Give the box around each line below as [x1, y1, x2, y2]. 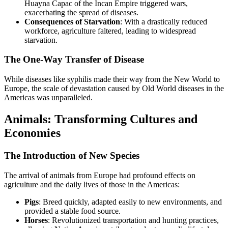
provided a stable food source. [24, 206, 121, 215]
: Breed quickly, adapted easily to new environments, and [39, 197, 222, 206]
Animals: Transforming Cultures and [4, 112, 197, 126]
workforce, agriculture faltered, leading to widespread [24, 26, 196, 35]
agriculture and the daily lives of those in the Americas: [4, 180, 180, 189]
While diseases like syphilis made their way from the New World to [4, 75, 220, 84]
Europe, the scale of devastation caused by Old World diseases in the [4, 84, 224, 93]
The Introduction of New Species [4, 150, 139, 161]
